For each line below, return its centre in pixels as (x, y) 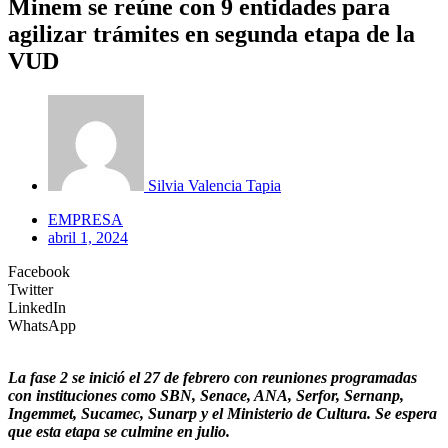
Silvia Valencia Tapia (214, 185)
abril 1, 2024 (88, 237)
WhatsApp (42, 325)
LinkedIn (37, 307)
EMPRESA (85, 219)
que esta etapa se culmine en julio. (119, 431)
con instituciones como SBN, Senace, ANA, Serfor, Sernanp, (206, 395)
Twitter (30, 289)
